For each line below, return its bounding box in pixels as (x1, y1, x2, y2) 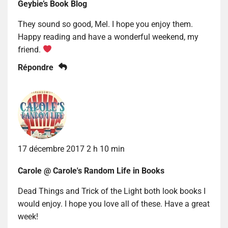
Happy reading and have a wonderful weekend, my (18, 32, 198, 42)
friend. (18, 44, 43, 54)
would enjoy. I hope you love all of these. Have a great (18, 198, 210, 209)
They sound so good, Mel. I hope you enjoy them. (18, 19, 193, 29)
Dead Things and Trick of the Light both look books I (18, 186, 206, 196)
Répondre (18, 62, 53, 72)
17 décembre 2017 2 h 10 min (18, 144, 125, 154)
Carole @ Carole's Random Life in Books (18, 165, 164, 176)
